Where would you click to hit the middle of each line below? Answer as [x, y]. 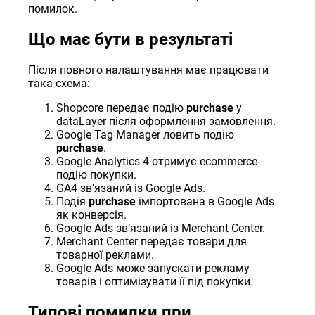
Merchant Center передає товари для [152, 242]
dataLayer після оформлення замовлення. [166, 122]
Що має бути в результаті [131, 40]
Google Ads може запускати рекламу [153, 269]
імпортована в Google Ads [205, 202]
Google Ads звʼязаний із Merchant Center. [161, 229]
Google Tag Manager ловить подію [146, 135]
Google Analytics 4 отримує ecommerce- [159, 162]
